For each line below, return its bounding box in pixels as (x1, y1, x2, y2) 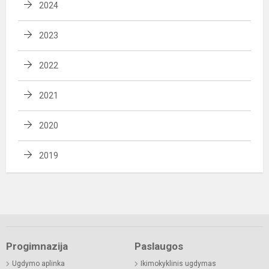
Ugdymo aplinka (12, 259, 65, 268)
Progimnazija (6, 240, 68, 252)
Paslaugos (134, 240, 183, 252)
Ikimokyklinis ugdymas (141, 259, 216, 268)
